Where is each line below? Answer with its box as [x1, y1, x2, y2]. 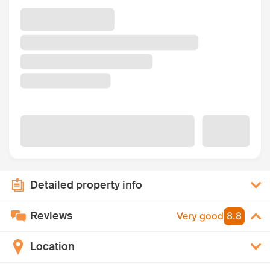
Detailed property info [30, 178, 142, 193]
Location [30, 239, 75, 254]
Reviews [30, 209, 72, 224]
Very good [177, 210, 224, 222]
